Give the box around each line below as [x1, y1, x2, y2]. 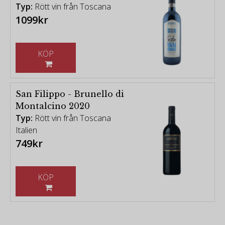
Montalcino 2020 [16, 101, 90, 111]
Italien [16, 125, 37, 136]
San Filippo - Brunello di [16, 89, 124, 99]
